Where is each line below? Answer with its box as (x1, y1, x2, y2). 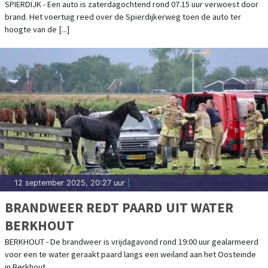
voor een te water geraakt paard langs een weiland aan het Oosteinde (5, 248, 256, 260)
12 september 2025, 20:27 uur (14, 178, 125, 187)
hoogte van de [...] (5, 23, 69, 35)
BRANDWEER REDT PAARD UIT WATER (5, 198, 233, 216)
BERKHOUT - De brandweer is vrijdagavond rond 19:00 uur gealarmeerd (5, 236, 258, 247)
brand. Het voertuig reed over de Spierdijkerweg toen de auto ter (5, 11, 241, 22)
